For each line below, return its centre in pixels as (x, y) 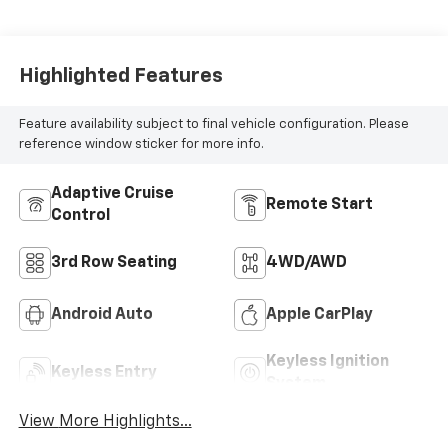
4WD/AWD (306, 262)
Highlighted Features (120, 76)
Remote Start (319, 204)
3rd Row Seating (113, 262)
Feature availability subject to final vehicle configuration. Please (213, 125)
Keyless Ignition (327, 361)
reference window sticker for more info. (141, 145)
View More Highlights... (125, 421)
